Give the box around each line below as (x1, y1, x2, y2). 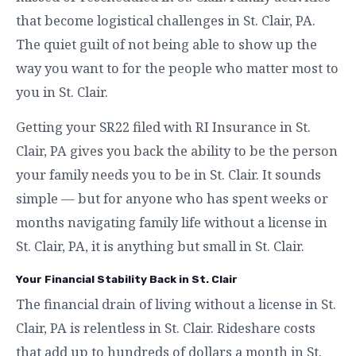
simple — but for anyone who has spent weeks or (16, 189, 328, 207)
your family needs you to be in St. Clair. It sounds (16, 165, 321, 184)
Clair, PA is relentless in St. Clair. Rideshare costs (16, 319, 315, 337)
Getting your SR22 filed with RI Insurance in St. (16, 118, 311, 136)
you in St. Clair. (16, 83, 108, 101)
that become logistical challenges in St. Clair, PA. (16, 11, 315, 29)
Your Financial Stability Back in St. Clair (16, 273, 238, 285)
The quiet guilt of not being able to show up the (16, 35, 317, 53)
